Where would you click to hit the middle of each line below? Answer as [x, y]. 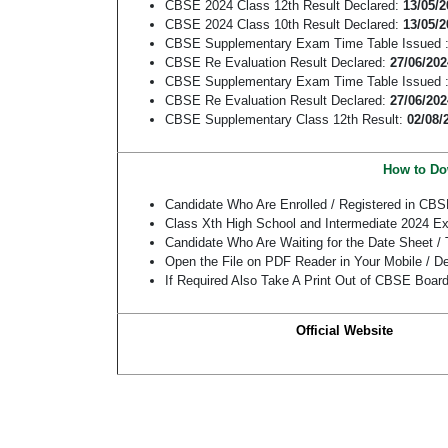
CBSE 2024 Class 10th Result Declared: [284, 25]
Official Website [344, 331]
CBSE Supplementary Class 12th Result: [286, 120]
